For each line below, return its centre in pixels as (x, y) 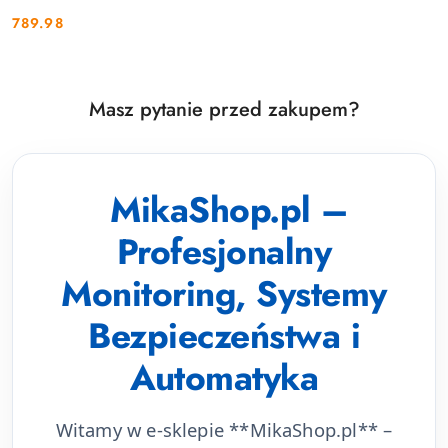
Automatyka (224, 378)
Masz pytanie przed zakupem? (224, 110)
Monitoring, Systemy (224, 294)
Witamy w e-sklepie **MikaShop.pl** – (224, 430)
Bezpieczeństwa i (224, 336)
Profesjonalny (224, 252)
